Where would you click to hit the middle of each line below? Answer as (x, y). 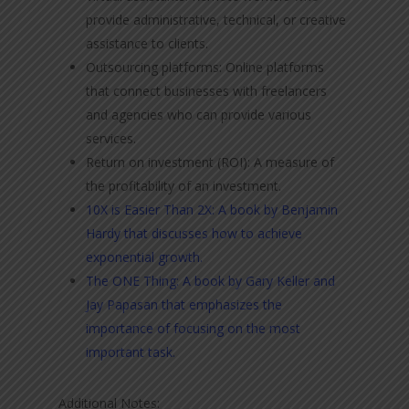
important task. (131, 352)
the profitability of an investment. (184, 186)
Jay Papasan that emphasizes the (184, 304)
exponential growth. (145, 257)
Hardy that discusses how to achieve (194, 233)
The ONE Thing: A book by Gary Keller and (211, 281)
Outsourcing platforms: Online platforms (205, 67)
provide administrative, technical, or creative (216, 20)
